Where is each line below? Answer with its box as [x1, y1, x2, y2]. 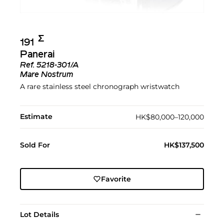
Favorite [100, 174, 131, 184]
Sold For [20, 140, 50, 150]
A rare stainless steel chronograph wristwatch [20, 82, 179, 91]
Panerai [20, 50, 55, 60]
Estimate [20, 112, 52, 121]
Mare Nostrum [20, 71, 73, 79]
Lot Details [20, 210, 59, 219]
